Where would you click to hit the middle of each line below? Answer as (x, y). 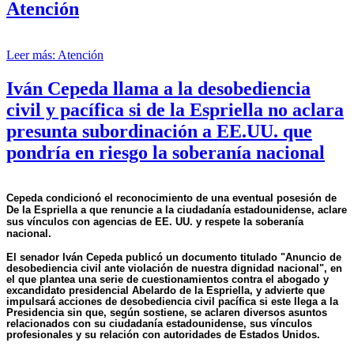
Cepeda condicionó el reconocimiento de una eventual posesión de (171, 198)
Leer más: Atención (55, 55)
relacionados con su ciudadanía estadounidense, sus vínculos (159, 323)
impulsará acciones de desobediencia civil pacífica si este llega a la (172, 301)
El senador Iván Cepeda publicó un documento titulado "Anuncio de (174, 257)
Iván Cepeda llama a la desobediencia (158, 88)
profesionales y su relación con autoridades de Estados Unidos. (163, 334)
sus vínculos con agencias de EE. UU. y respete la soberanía (155, 221)
